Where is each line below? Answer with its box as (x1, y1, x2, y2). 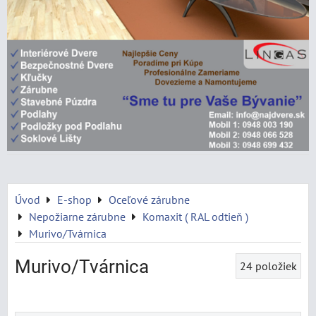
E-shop (57, 193, 92, 207)
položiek (255, 259, 297, 273)
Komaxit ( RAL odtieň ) (142, 209, 248, 224)
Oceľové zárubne (109, 193, 190, 207)
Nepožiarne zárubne (29, 209, 126, 224)
